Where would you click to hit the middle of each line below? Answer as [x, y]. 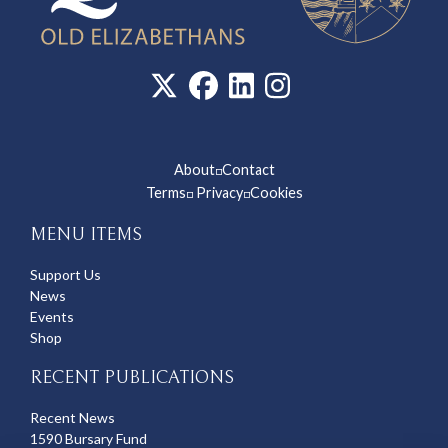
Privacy [217, 193]
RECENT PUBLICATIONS [132, 378]
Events [52, 317]
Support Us [65, 275]
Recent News [72, 418]
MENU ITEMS [86, 235]
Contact [248, 170]
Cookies [276, 193]
